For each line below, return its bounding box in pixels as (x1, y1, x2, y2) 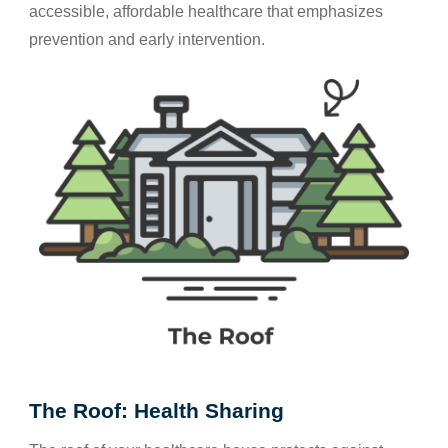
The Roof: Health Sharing (29, 398, 284, 422)
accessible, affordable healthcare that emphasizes (29, 2, 383, 20)
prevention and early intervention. (29, 30, 265, 48)
